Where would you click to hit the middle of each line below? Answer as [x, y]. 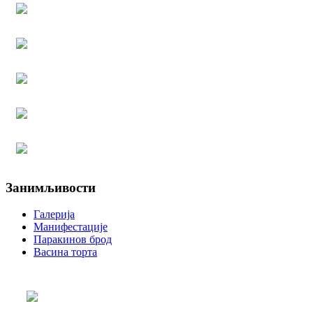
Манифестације [71, 227]
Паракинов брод [73, 240]
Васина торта [65, 252]
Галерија [54, 214]
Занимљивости [51, 187]
